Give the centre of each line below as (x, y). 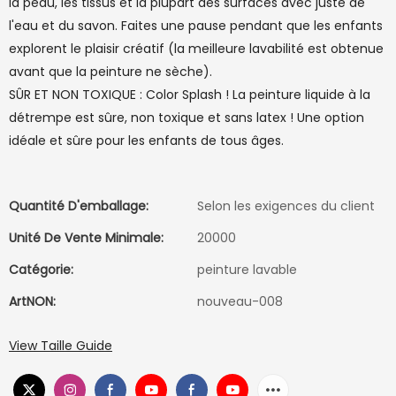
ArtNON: (32, 301)
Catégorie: (41, 270)
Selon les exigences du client (286, 206)
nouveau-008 (240, 301)
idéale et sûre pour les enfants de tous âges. (146, 141)
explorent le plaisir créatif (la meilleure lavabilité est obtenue (196, 49)
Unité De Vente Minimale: (86, 238)
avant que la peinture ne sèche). (110, 72)
